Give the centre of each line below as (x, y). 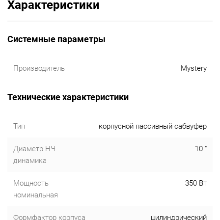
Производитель (39, 68)
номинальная (36, 195)
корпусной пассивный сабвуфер (153, 126)
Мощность (31, 183)
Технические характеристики (68, 97)
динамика (30, 161)
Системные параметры (56, 39)
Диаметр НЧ (34, 149)
